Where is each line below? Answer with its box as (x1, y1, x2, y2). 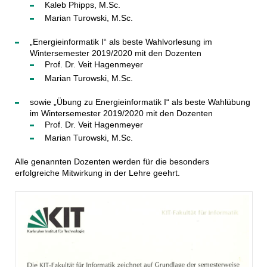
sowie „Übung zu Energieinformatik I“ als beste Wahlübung (29, 97, 250, 107)
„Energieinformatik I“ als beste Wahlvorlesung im (29, 37, 212, 47)
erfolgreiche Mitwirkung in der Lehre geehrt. (14, 168, 180, 178)
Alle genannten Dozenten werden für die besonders (14, 157, 209, 167)
